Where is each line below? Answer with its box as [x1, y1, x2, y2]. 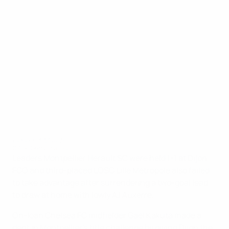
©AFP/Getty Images [12, 144, 67, 152]
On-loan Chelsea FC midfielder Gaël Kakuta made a [12, 210, 201, 221]
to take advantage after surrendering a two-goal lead [12, 177, 208, 188]
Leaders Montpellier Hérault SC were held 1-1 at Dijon [12, 152, 207, 164]
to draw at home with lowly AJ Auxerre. [12, 189, 154, 200]
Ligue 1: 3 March [12, 135, 64, 145]
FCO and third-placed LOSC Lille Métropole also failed [12, 165, 210, 176]
